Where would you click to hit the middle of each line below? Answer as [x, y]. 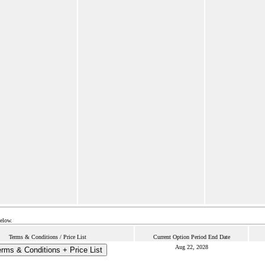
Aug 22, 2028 [191, 247]
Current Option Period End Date [191, 237]
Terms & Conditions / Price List [48, 237]
